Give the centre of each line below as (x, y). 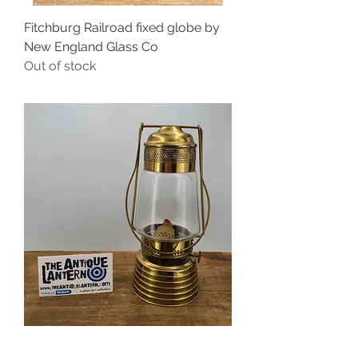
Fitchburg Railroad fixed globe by (122, 27)
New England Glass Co (91, 46)
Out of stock (60, 66)
